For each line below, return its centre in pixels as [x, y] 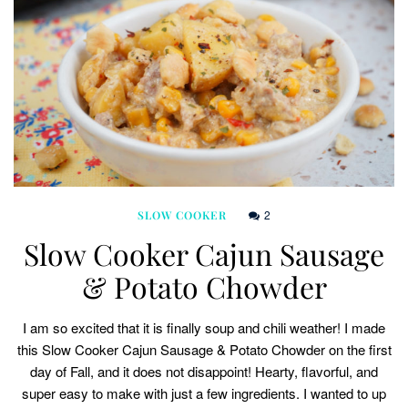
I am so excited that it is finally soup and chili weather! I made [204, 328]
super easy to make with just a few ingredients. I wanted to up [204, 393]
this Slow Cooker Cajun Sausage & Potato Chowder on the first [204, 350]
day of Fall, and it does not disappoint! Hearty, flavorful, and [204, 372]
